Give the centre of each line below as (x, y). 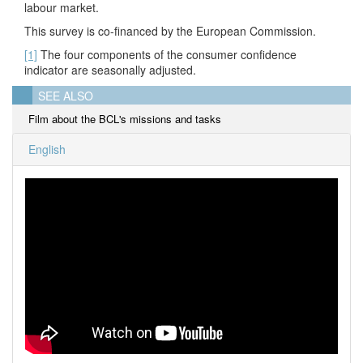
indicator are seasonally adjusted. (110, 70)
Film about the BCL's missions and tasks (125, 119)
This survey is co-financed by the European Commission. (170, 31)
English (45, 149)
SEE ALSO (66, 96)
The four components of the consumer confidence (167, 54)
